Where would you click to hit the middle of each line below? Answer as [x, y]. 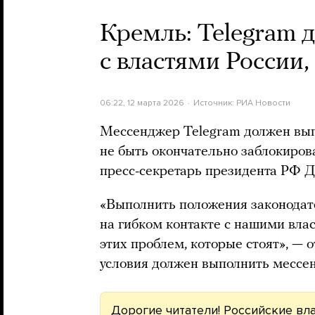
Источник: [214, 103]
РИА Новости [263, 103]
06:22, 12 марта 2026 [142, 103]
